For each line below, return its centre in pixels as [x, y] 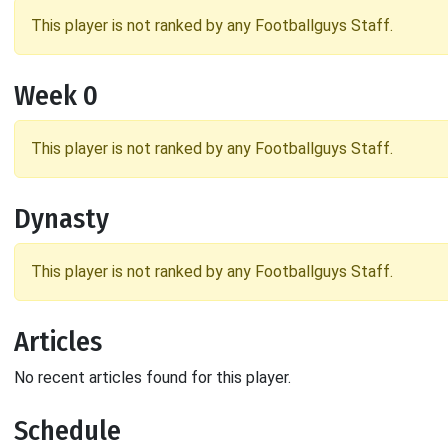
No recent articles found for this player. [152, 378]
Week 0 [56, 96]
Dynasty [61, 219]
